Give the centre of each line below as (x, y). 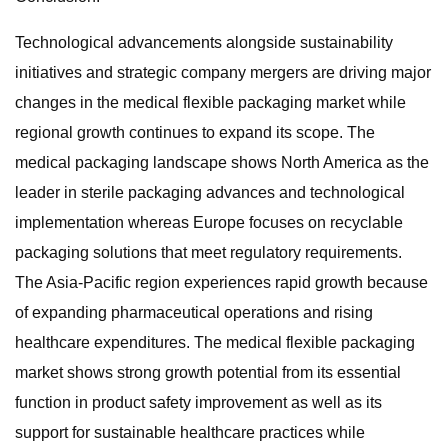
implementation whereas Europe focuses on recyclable (209, 222)
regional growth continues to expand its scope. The (195, 132)
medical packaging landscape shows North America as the (222, 162)
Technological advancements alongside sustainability (204, 42)
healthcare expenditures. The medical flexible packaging (215, 342)
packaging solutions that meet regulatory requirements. (208, 252)
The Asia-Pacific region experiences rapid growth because (221, 282)
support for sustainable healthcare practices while (190, 432)
